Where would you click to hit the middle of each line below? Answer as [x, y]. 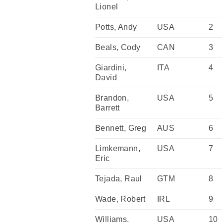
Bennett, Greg [121, 128]
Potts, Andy [116, 27]
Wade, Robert [120, 199]
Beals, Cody [118, 47]
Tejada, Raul [119, 179]
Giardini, [111, 68]
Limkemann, [118, 148]
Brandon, [112, 98]
